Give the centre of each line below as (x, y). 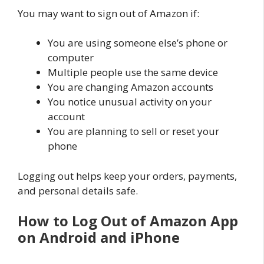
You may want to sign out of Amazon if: (108, 13)
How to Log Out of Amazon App (128, 221)
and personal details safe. (78, 190)
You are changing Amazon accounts (131, 87)
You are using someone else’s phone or (138, 43)
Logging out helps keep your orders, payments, (127, 176)
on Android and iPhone (99, 237)
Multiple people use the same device (133, 72)
